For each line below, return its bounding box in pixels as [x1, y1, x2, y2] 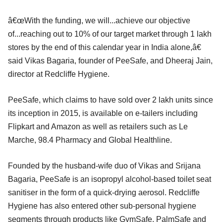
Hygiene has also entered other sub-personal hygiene [8, 201, 196, 210]
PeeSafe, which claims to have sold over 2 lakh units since [8, 95, 213, 104]
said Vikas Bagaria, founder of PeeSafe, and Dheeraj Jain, [8, 56, 213, 65]
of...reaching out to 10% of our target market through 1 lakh [8, 29, 212, 38]
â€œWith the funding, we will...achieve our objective [8, 16, 190, 25]
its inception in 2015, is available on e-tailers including [8, 109, 198, 117]
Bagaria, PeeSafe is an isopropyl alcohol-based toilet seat [8, 174, 211, 183]
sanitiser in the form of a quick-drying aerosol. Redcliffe [8, 188, 200, 197]
